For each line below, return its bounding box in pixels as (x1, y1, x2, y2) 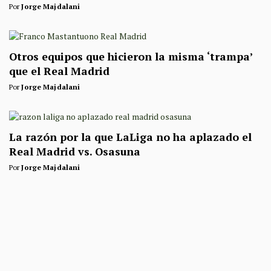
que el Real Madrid (9, 64, 109, 79)
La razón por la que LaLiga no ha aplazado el (9, 130, 252, 145)
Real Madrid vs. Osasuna (9, 145, 140, 159)
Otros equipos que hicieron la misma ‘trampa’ (9, 50, 252, 64)
